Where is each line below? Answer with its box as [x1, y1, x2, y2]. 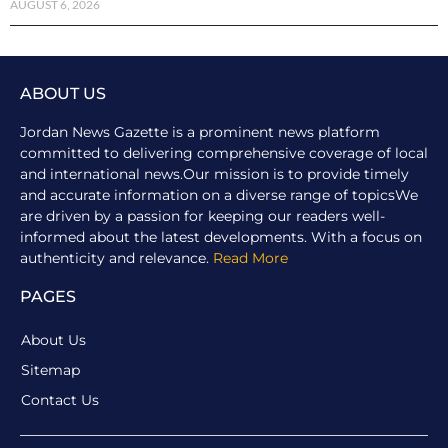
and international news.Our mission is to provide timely [20, 164, 409, 183]
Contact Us [21, 390, 99, 409]
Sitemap [21, 360, 80, 379]
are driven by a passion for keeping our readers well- [20, 206, 385, 225]
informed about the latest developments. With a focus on [20, 227, 422, 246]
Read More [213, 248, 288, 267]
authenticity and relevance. [20, 248, 213, 267]
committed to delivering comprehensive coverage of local [20, 143, 428, 162]
